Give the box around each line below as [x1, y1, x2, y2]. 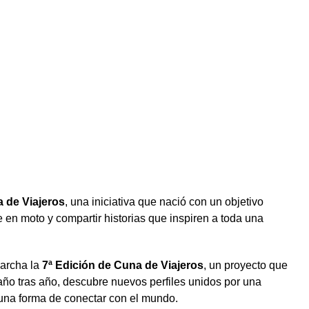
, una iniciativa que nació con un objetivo [64, 195, 263, 208]
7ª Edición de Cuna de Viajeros [41, 259, 203, 271]
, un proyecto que [203, 259, 288, 271]
